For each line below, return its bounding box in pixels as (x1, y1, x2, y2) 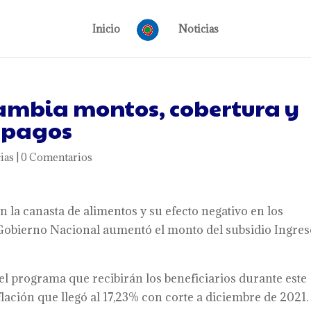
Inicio (92, 22, 121, 35)
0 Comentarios (21, 151, 93, 164)
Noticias (178, 22, 219, 35)
